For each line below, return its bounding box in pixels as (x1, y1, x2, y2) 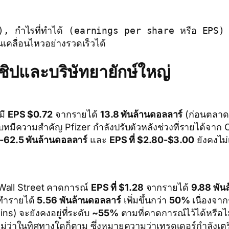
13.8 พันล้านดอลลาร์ (100, 108, 183, 120)
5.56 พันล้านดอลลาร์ (37, 194, 121, 205)
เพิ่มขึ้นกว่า (121, 194, 169, 205)
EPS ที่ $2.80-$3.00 (109, 134, 195, 145)
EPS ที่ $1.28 (90, 181, 144, 193)
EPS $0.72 (7, 108, 53, 120)
